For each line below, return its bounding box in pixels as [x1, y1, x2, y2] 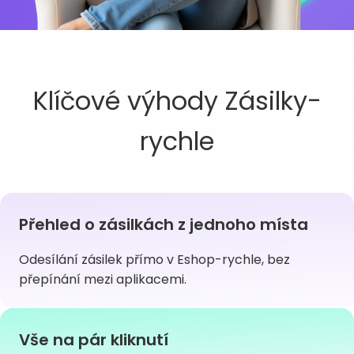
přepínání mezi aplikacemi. [19, 270, 186, 289]
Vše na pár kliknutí [19, 329, 168, 352]
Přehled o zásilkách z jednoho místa [19, 213, 308, 236]
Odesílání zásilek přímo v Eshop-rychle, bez [19, 250, 290, 269]
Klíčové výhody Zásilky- [32, 83, 322, 119]
